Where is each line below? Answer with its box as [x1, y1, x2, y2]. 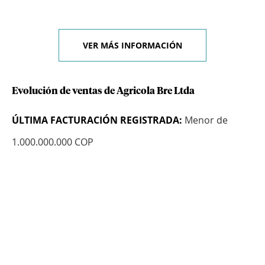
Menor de [182, 114, 228, 127]
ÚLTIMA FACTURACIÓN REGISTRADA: [12, 114, 182, 127]
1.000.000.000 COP [12, 135, 93, 149]
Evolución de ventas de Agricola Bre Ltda [12, 86, 195, 96]
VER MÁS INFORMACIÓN [83, 40, 182, 51]
